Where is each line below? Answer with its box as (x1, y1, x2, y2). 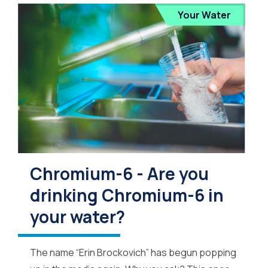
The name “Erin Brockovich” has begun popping (30, 246, 236, 259)
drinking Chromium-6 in (30, 184, 224, 206)
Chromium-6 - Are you (30, 162, 209, 185)
